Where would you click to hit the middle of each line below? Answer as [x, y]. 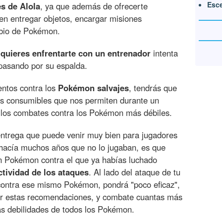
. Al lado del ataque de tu [135, 172]
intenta [164, 53]
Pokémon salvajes [93, 88]
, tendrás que [153, 88]
